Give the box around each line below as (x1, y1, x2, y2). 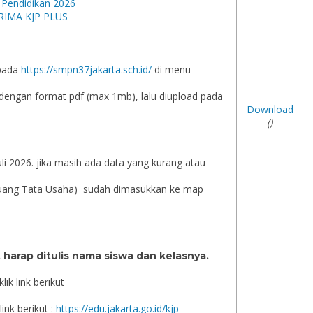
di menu (152, 63, 191, 76)
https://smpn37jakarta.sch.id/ (21, 63, 152, 76)
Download (246, 103, 293, 116)
